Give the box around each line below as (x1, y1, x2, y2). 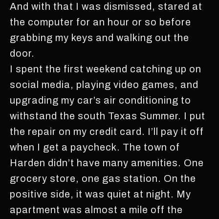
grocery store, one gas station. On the (10, 173, 196, 184)
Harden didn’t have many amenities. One (10, 157, 204, 168)
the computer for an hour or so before (10, 16, 191, 27)
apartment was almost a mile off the (10, 204, 183, 215)
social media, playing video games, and (10, 79, 198, 90)
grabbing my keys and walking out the (10, 32, 189, 43)
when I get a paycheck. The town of (10, 141, 180, 153)
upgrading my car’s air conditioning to (10, 94, 191, 106)
